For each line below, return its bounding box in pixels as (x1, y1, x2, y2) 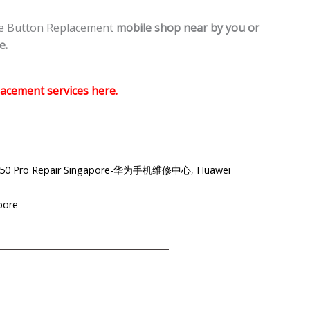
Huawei (197, 163, 230, 177)
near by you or (183, 20, 259, 36)
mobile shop (116, 20, 183, 36)
